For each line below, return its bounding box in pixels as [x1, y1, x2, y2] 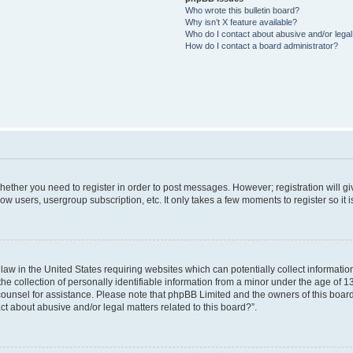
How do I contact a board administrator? [184, 41, 338, 50]
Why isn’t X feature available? [184, 17, 297, 27]
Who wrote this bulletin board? [184, 6, 299, 15]
